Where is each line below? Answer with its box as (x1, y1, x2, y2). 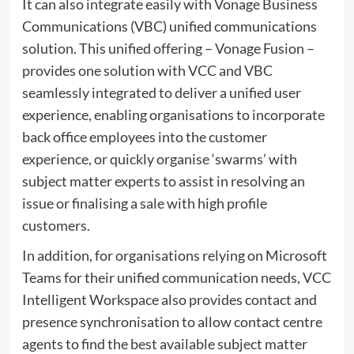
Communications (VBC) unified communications (21, 17, 317, 35)
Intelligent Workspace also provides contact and (21, 291, 317, 308)
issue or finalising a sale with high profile (21, 194, 267, 212)
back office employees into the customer (21, 128, 267, 145)
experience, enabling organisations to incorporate (21, 106, 325, 123)
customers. (21, 217, 92, 234)
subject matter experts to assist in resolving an (21, 172, 305, 190)
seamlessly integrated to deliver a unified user (21, 84, 301, 101)
